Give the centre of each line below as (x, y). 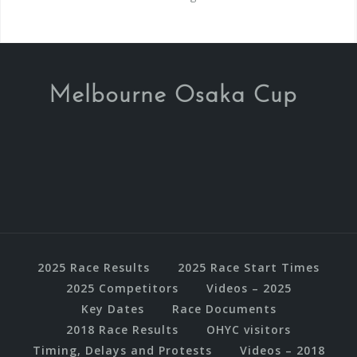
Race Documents (224, 308)
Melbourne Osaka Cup (173, 96)
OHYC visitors (249, 329)
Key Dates (112, 308)
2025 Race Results (94, 267)
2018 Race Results (122, 329)
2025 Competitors (122, 288)
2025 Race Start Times (249, 267)
